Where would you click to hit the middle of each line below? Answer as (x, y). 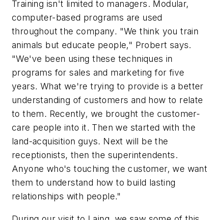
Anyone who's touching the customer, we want (110, 169)
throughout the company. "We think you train (105, 31)
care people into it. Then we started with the (104, 128)
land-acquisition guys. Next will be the (90, 141)
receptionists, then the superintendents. (95, 155)
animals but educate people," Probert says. (102, 45)
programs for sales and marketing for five (98, 73)
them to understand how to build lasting (94, 183)
